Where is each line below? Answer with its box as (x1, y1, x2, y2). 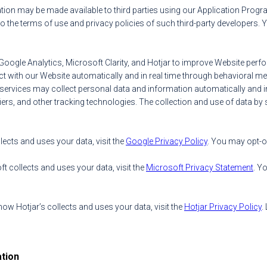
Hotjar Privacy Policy (184, 202, 262, 212)
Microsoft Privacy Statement (146, 163, 253, 172)
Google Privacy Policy (126, 136, 207, 146)
